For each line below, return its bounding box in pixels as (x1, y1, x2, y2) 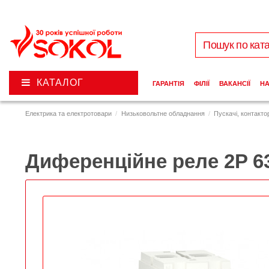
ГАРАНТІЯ (152, 80, 184, 88)
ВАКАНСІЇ (219, 80, 250, 88)
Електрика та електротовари (25, 110, 112, 118)
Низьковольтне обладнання (121, 110, 205, 118)
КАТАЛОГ (36, 77, 83, 88)
